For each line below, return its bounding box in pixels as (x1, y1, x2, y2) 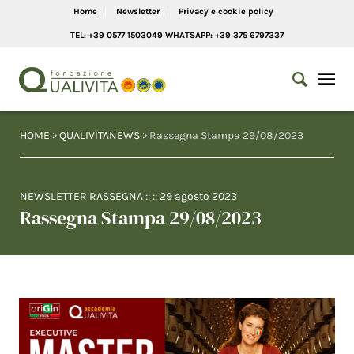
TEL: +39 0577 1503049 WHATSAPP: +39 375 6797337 (70, 30, 284, 40)
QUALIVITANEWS (59, 129, 140, 142)
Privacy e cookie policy (178, 6, 273, 17)
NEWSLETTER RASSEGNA (20, 190, 143, 203)
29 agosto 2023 (160, 190, 237, 203)
